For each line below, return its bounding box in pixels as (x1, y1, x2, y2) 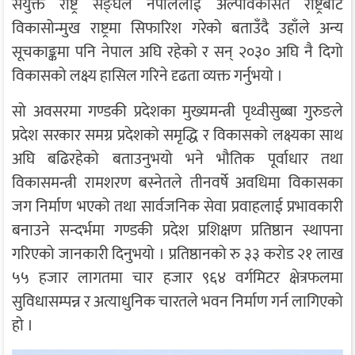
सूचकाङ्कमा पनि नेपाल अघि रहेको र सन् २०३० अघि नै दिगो (12, 38, 343, 66)
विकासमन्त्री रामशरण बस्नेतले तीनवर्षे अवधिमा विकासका (12, 169, 343, 197)
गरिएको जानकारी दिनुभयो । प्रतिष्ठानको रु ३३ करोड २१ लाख (12, 240, 343, 268)
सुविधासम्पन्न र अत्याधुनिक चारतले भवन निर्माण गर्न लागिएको (12, 288, 343, 315)
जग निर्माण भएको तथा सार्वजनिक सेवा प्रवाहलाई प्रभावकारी (12, 193, 343, 220)
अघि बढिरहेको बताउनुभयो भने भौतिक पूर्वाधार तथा (12, 145, 343, 173)
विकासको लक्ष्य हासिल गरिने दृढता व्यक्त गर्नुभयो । (12, 62, 283, 90)
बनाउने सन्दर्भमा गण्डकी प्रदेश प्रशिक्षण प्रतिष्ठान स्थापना (12, 216, 343, 244)
